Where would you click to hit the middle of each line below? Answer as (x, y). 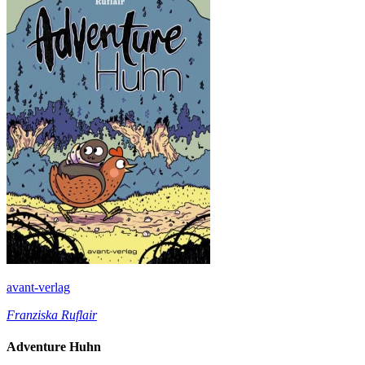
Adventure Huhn (54, 347)
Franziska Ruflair (52, 314)
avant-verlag (38, 287)
